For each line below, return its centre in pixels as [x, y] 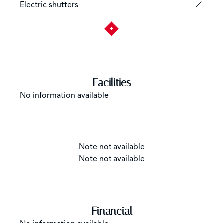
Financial [111, 211]
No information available [64, 95]
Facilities [111, 83]
